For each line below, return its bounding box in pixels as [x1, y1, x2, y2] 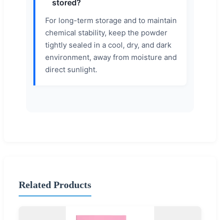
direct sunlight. [45, 64, 97, 74]
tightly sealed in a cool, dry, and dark [45, 40, 171, 50]
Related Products [19, 179, 91, 191]
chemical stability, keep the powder [45, 27, 167, 37]
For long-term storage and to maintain [45, 15, 177, 25]
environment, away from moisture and [45, 52, 177, 62]
